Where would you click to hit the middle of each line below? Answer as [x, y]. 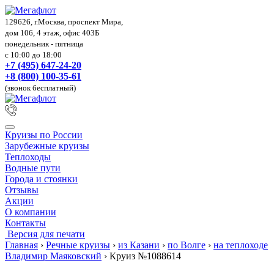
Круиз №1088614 [145, 256]
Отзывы [22, 190]
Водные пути [33, 168]
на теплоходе [241, 245]
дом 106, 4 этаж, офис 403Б [52, 33]
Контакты [25, 223]
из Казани [139, 245]
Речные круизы [78, 245]
